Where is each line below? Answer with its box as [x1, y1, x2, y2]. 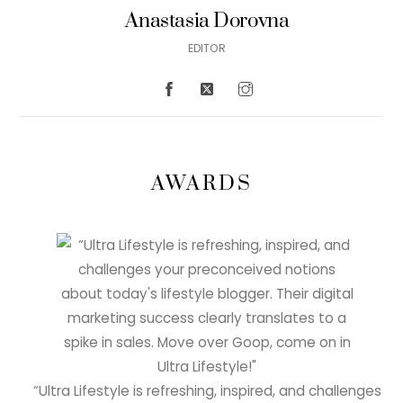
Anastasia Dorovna [125, 8, 290, 34]
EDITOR [188, 40, 227, 57]
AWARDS [150, 170, 253, 197]
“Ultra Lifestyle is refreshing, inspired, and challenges [32, 381, 381, 401]
